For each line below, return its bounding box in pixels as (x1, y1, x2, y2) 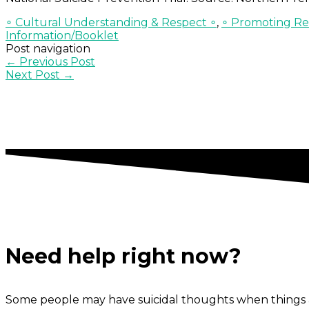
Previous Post (17, 55, 95, 69)
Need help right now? (6, 243, 241, 269)
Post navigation (6, 42, 90, 56)
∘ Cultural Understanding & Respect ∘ (6, 16, 217, 30)
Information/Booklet (6, 29, 119, 43)
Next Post (6, 68, 63, 82)
